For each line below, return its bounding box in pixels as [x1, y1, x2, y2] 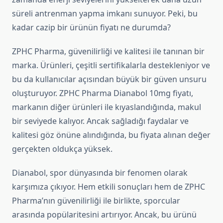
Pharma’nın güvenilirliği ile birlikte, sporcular [12, 195, 180, 207]
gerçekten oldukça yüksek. [12, 143, 112, 155]
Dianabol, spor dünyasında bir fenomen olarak [12, 167, 188, 179]
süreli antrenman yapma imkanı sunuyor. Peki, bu [12, 8, 198, 19]
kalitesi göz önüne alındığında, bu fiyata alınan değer [12, 129, 211, 141]
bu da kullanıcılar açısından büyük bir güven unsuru [12, 74, 207, 85]
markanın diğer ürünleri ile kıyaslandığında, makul [12, 102, 201, 113]
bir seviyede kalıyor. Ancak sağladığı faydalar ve [12, 115, 189, 127]
